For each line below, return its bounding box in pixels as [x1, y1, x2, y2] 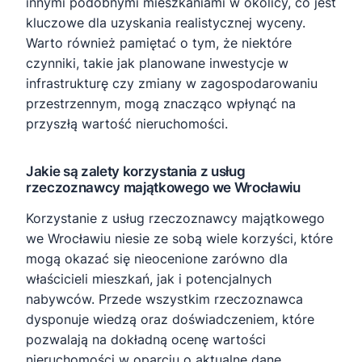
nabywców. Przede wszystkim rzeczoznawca [26, 291, 303, 307]
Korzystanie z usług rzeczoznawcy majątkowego [26, 210, 325, 226]
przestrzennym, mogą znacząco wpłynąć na [26, 95, 296, 112]
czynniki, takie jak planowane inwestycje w [26, 55, 288, 71]
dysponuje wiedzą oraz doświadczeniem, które [26, 311, 314, 327]
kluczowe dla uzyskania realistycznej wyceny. [26, 15, 305, 31]
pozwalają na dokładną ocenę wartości [26, 331, 266, 347]
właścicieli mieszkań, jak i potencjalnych [26, 271, 271, 287]
